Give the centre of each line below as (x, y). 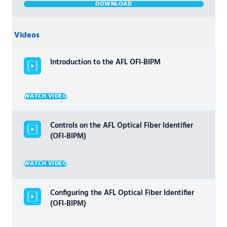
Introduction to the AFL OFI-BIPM (105, 62)
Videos (27, 35)
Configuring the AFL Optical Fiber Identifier (122, 193)
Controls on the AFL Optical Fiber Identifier (121, 126)
